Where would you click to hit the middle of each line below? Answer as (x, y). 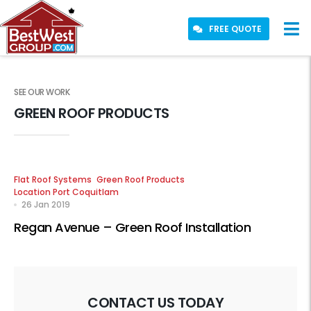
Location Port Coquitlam (66, 192)
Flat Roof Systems (53, 179)
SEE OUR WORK (42, 92)
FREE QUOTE (235, 29)
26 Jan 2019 (46, 204)
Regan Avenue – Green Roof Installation (132, 227)
